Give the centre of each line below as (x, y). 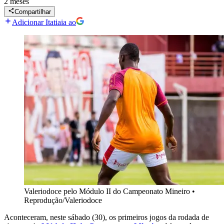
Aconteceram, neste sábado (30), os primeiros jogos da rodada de (106, 217)
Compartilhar (33, 12)
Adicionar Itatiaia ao (44, 22)
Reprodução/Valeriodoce (63, 200)
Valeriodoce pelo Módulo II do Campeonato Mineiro (107, 191)
